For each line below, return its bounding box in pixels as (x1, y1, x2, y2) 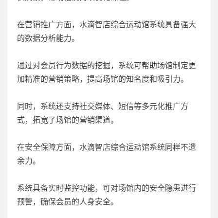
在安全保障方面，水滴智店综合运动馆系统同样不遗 (17, 142, 196, 152)
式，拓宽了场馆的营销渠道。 (17, 114, 118, 125)
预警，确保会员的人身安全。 (17, 196, 118, 206)
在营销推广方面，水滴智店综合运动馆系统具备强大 (17, 19, 196, 29)
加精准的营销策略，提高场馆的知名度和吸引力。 (17, 73, 188, 84)
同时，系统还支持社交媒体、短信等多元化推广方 (17, 101, 188, 111)
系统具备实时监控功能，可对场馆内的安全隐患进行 (17, 182, 196, 193)
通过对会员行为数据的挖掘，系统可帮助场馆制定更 (17, 60, 196, 70)
